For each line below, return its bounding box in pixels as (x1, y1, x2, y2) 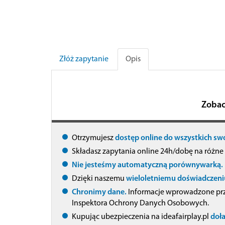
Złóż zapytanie (59, 55, 108, 63)
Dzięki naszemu (72, 174, 126, 183)
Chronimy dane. (72, 188, 127, 196)
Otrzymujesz (72, 134, 115, 142)
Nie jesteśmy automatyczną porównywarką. (72, 161, 223, 169)
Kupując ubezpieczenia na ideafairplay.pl (72, 212, 210, 221)
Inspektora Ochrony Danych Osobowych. (72, 199, 209, 207)
